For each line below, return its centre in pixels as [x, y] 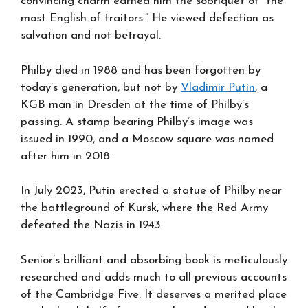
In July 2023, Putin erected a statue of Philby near [151, 191]
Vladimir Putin [218, 87]
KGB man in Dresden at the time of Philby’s [135, 104]
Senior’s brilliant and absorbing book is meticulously [154, 260]
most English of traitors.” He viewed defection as [147, 18]
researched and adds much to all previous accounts [154, 277]
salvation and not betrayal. [91, 35]
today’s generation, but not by [101, 87]
